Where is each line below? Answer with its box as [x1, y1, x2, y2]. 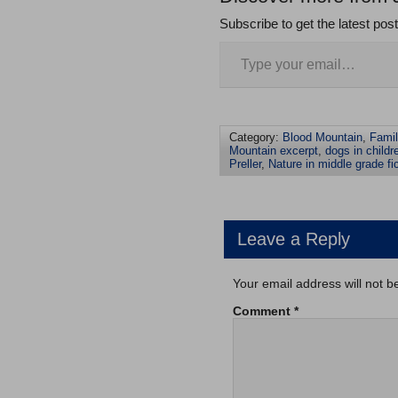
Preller [229, 157, 261, 171]
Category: [229, 131, 283, 144]
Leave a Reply [237, 229, 350, 249]
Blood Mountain [283, 131, 362, 144]
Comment [233, 304, 294, 318]
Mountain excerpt [229, 144, 318, 157]
